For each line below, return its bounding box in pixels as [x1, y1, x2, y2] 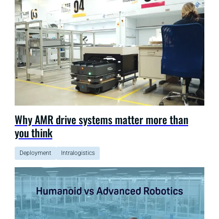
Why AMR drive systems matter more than [15, 111, 188, 127]
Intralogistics [61, 149, 95, 156]
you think [15, 124, 52, 140]
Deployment [20, 149, 51, 156]
